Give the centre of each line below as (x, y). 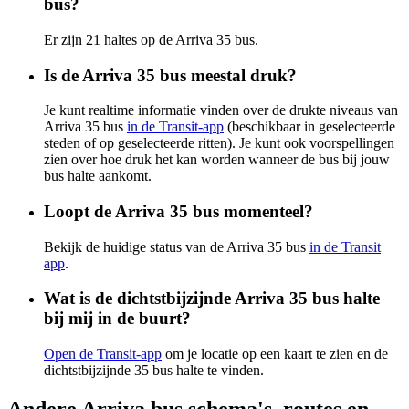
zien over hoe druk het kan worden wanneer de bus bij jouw (217, 160)
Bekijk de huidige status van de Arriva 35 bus (177, 246)
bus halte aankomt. (98, 176)
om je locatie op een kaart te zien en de (275, 354)
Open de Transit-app (103, 354)
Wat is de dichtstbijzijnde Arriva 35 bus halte (212, 299)
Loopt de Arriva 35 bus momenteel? (178, 211)
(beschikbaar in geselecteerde (309, 127)
